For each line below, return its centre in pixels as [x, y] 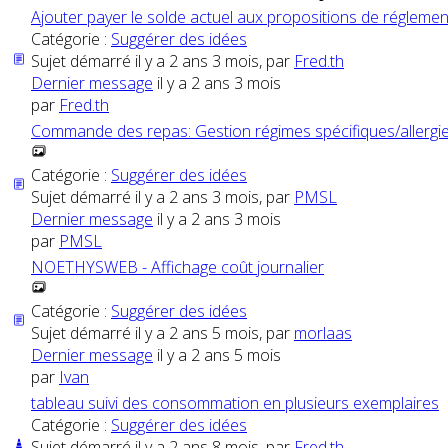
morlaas [323, 333]
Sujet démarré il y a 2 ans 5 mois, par [162, 333]
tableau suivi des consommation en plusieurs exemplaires [235, 403]
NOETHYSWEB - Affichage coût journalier [177, 267]
